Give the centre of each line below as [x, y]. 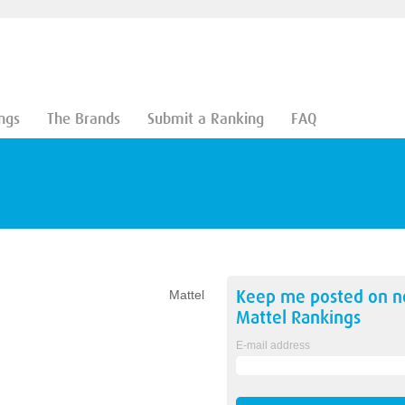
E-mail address [273, 345]
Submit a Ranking [205, 119]
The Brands [83, 119]
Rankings [323, 318]
